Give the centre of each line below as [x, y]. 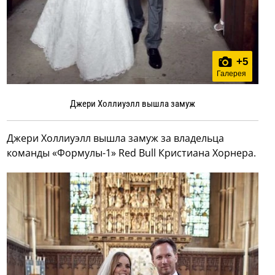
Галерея [231, 73]
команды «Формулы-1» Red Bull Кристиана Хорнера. [132, 153]
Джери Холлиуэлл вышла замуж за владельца [116, 138]
